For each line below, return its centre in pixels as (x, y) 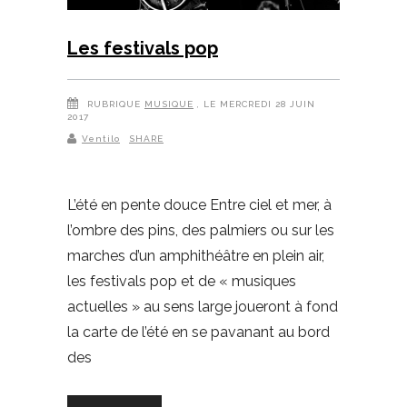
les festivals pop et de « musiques (182, 281)
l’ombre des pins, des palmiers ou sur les (201, 230)
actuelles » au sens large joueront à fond (203, 306)
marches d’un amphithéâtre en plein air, (196, 255)
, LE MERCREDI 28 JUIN (256, 104)
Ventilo (101, 138)
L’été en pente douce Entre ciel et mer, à (199, 204)
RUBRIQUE (114, 104)
